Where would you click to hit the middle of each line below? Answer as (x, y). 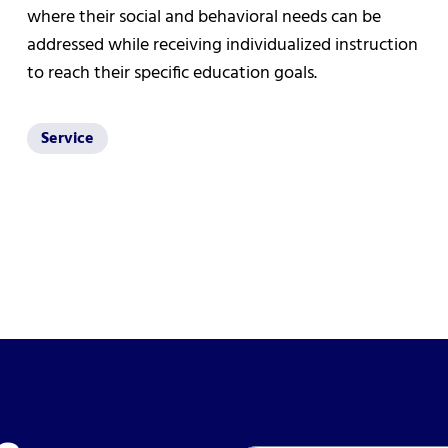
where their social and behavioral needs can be (204, 18)
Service (67, 138)
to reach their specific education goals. (172, 74)
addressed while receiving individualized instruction (222, 46)
